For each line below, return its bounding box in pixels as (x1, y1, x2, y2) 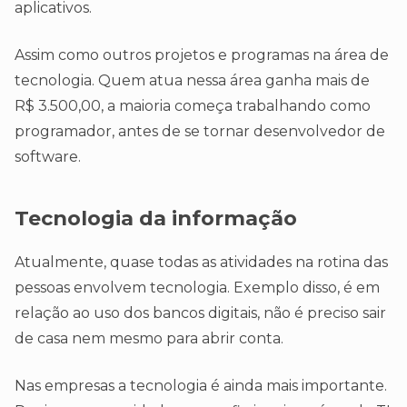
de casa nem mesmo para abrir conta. (15, 330, 283, 348)
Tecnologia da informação (15, 205, 297, 232)
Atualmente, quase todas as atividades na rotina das (15, 253, 388, 272)
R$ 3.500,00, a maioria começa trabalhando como (15, 97, 371, 115)
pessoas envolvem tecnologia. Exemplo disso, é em (15, 279, 380, 297)
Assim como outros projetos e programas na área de (15, 46, 389, 65)
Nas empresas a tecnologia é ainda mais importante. (15, 377, 387, 395)
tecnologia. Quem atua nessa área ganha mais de (15, 72, 370, 90)
